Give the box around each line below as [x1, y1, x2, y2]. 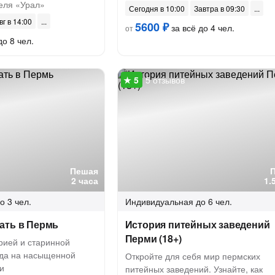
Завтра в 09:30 [193, 3, 245, 14]
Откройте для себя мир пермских [125, 250, 260, 262]
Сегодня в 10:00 [128, 3, 185, 14]
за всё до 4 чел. [168, 21, 234, 34]
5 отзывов [145, 74, 185, 86]
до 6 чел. [195, 195, 232, 207]
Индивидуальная [125, 195, 193, 207]
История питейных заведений [125, 217, 270, 231]
